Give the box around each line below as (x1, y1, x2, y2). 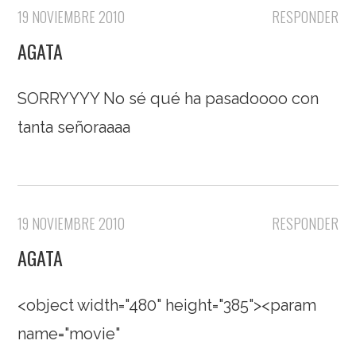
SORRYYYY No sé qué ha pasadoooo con (17, 89, 319, 109)
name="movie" (17, 324, 121, 344)
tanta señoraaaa (17, 118, 131, 137)
